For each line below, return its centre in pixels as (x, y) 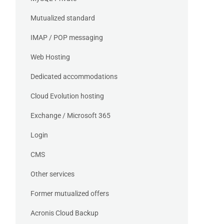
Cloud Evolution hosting (67, 96)
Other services (52, 174)
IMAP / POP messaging (67, 38)
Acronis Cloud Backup (64, 213)
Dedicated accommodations (74, 77)
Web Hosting (50, 57)
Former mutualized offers (70, 194)
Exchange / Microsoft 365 (70, 116)
